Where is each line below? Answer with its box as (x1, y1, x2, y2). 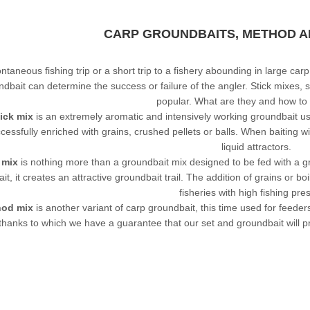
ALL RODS (196, 259, 235, 268)
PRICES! (18, 259, 49, 268)
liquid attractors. (221, 141, 291, 152)
